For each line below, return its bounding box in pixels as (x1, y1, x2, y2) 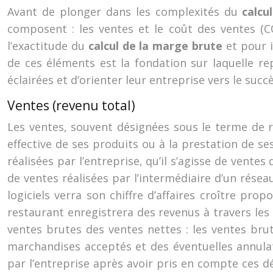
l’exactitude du (7, 38, 88, 53)
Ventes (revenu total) (7, 97, 135, 114)
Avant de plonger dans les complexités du (7, 4, 243, 19)
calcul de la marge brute (88, 38, 227, 53)
